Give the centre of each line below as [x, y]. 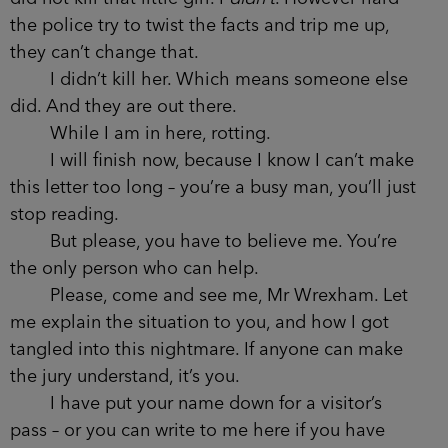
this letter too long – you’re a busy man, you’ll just [213, 187]
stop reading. [64, 214]
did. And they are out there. [123, 106]
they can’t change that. [104, 52]
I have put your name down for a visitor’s [196, 403]
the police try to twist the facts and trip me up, [199, 25]
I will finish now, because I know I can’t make [212, 160]
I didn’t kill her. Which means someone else [209, 79]
